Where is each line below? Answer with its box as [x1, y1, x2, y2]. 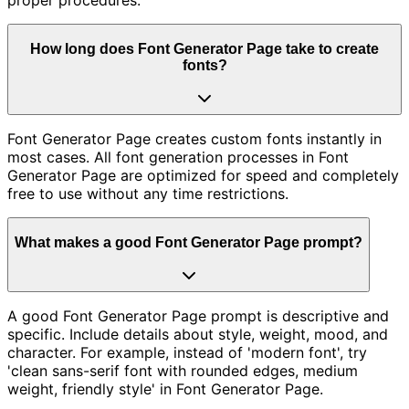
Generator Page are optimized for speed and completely [7, 166, 399, 185]
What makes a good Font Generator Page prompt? [15, 234, 362, 250]
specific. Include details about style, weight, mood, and [7, 325, 388, 344]
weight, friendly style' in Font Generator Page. [7, 380, 323, 399]
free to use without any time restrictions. [7, 184, 288, 204]
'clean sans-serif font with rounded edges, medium [7, 362, 358, 381]
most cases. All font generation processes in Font [7, 148, 349, 167]
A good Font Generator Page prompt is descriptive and [7, 307, 389, 326]
